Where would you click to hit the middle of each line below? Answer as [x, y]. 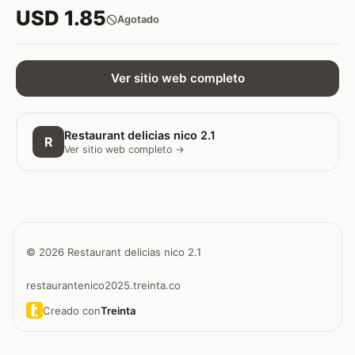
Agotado [138, 20]
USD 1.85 [61, 17]
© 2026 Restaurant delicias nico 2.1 [114, 252]
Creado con [71, 310]
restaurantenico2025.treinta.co [103, 286]
